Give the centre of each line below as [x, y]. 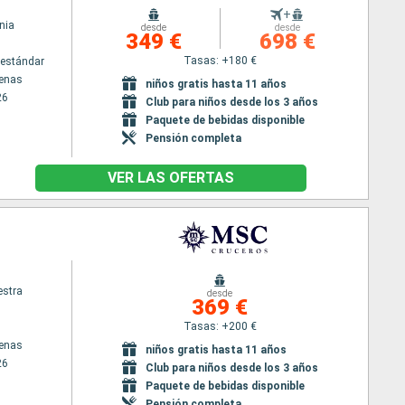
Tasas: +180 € [220, 60]
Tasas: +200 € [220, 326]
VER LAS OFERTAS [171, 178]
